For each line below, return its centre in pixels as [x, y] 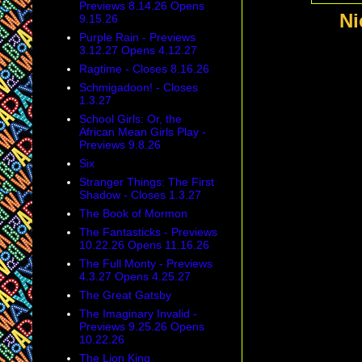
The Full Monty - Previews [145, 264]
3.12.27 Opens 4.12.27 [138, 51]
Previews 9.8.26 [120, 145]
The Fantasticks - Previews [148, 232]
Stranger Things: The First [146, 182]
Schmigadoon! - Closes [138, 88]
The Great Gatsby [125, 295]
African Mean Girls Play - [142, 132]
